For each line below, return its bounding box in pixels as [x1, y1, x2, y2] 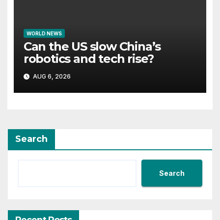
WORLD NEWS [26, 30, 62, 37]
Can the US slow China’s [23, 39, 161, 54]
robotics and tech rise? [23, 52, 154, 66]
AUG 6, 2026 [31, 72, 71, 80]
